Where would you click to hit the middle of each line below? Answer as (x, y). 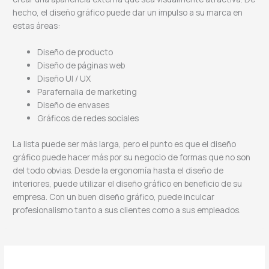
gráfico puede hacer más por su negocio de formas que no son (132, 157)
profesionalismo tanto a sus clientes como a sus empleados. (127, 210)
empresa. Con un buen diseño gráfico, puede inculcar (114, 196)
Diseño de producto (75, 52)
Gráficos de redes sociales (88, 118)
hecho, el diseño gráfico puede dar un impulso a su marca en (128, 13)
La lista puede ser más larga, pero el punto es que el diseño (125, 144)
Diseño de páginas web (81, 65)
